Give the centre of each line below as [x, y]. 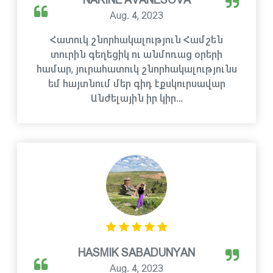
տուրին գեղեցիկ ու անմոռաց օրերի [136, 55]
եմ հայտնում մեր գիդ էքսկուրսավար [136, 84]
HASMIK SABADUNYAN [136, 253]
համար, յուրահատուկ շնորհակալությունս [136, 69]
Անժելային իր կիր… [136, 98]
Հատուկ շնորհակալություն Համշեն [136, 40]
